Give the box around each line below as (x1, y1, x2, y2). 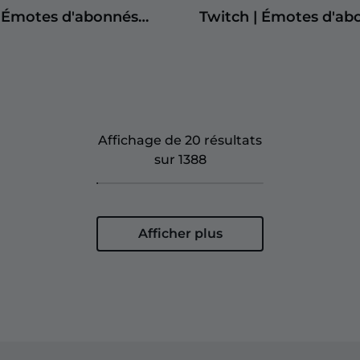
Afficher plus (137, 225, 223, 241)
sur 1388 (153, 151, 207, 167)
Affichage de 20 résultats (98, 132, 262, 148)
